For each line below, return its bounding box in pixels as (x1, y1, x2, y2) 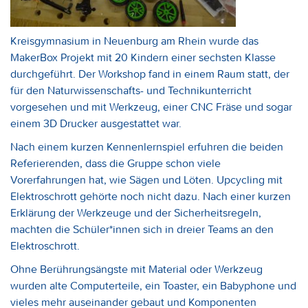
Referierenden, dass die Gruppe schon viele (10, 156, 221, 170)
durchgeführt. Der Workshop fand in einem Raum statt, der (10, 67, 289, 80)
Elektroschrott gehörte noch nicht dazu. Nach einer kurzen (10, 189, 291, 203)
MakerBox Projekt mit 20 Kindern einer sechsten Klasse (10, 50, 276, 64)
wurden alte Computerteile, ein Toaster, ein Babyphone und (10, 278, 296, 292)
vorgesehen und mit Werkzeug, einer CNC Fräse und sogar (10, 100, 292, 113)
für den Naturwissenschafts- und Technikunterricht (10, 83, 252, 97)
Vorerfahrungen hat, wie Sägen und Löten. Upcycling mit (10, 173, 283, 186)
